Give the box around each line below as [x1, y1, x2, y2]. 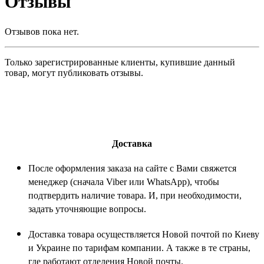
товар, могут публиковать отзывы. [5, 67, 143, 78]
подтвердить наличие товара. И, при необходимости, [28, 190, 242, 200]
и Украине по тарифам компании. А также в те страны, [28, 242, 250, 253]
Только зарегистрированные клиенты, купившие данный [5, 57, 235, 67]
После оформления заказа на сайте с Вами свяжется [28, 163, 236, 173]
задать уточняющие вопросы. [28, 203, 146, 214]
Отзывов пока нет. [5, 26, 79, 37]
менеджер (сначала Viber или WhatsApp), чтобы [28, 176, 219, 187]
